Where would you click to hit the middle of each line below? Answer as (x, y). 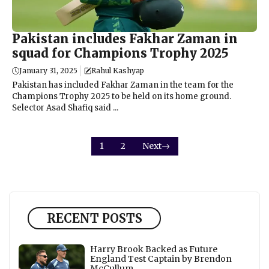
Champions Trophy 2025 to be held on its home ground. (122, 96)
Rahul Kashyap (118, 70)
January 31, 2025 (48, 70)
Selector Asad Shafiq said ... (65, 107)
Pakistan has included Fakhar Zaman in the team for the (123, 85)
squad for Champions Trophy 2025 (120, 53)
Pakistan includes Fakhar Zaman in (125, 38)
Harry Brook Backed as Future (153, 249)
